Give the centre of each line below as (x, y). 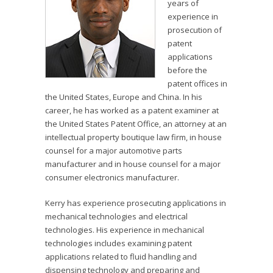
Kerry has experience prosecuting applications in (136, 203)
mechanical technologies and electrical (116, 216)
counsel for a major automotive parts (114, 151)
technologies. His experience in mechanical (125, 230)
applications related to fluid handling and (121, 257)
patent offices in (197, 83)
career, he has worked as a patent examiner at (132, 110)
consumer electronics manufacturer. (112, 177)
